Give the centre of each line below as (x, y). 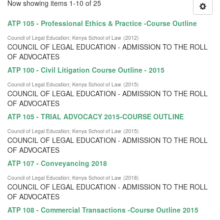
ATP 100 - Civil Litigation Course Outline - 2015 (86, 69)
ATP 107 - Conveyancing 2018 (57, 163)
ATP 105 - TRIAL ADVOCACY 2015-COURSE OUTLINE (96, 116)
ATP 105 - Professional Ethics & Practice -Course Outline (102, 23)
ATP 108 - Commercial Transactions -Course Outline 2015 (103, 209)
